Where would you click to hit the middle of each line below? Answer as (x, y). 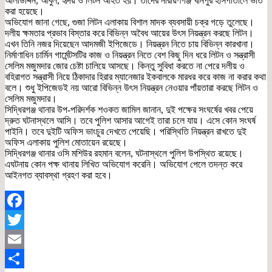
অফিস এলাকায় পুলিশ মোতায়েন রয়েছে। (66, 143)
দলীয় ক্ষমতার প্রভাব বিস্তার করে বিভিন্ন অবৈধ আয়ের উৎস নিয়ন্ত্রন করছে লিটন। (129, 33)
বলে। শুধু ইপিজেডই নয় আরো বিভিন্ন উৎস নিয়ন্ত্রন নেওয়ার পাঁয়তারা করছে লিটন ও (131, 88)
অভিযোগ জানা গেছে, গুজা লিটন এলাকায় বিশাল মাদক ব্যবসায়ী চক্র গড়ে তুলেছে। (130, 22)
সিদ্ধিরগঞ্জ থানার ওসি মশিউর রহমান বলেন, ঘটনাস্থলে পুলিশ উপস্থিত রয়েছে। (124, 154)
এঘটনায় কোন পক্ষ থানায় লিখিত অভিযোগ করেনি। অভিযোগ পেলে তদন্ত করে (124, 165)
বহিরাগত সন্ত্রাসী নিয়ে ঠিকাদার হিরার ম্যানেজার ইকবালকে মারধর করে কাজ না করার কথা (135, 77)
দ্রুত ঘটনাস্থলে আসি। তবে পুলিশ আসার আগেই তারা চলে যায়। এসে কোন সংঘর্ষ (130, 121)
